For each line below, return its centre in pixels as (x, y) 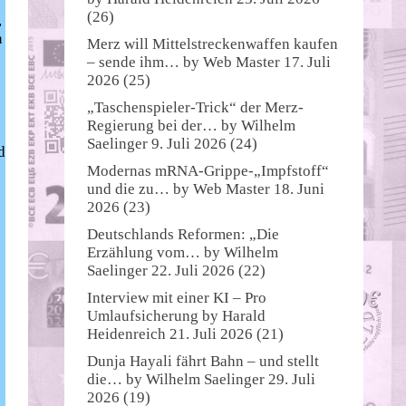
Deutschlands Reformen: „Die (183, 234)
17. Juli (307, 62)
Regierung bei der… (152, 125)
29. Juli (292, 379)
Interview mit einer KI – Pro (177, 297)
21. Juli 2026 (211, 333)
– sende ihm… (133, 62)
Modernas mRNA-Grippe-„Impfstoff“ (208, 170)
